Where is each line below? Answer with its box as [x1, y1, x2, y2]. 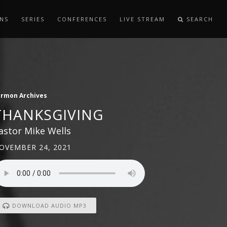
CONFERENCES [57, 15, 107, 23]
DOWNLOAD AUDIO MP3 [10, 202, 87, 209]
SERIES [21, 15, 45, 23]
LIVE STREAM [120, 15, 166, 23]
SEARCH [184, 15, 214, 23]
